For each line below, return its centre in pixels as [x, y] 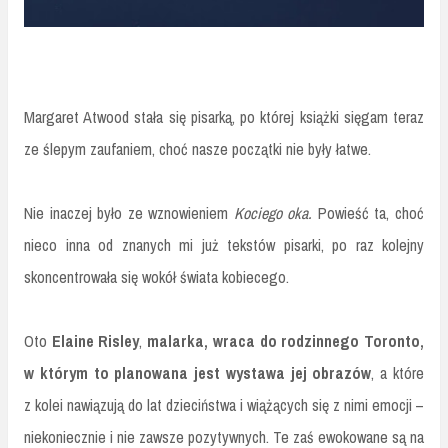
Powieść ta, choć [368, 212]
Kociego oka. [273, 212]
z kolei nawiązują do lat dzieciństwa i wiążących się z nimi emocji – [224, 404]
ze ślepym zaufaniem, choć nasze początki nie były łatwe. [197, 148]
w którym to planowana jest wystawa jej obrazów [198, 372]
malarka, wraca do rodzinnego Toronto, [286, 340]
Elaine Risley [93, 340]
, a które [398, 372]
